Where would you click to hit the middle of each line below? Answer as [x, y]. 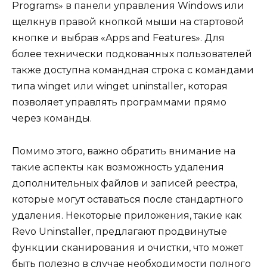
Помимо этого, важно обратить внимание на [124, 151]
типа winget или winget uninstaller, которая [120, 86]
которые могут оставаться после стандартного [128, 199]
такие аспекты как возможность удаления [118, 167]
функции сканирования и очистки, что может [128, 247]
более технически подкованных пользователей [132, 54]
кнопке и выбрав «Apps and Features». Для [118, 38]
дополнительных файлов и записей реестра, [125, 183]
